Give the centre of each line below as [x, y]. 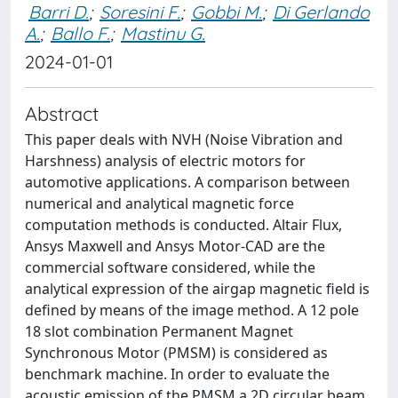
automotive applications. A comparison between [187, 182]
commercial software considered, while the [170, 267]
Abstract [62, 113]
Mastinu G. [163, 33]
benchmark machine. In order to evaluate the [177, 374]
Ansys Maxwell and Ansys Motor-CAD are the [175, 246]
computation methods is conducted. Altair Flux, [183, 225]
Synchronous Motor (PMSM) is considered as [176, 353]
